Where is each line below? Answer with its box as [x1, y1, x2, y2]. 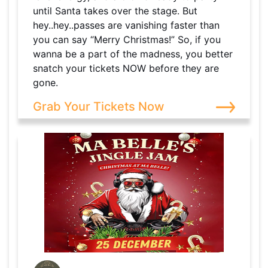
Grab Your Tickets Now [33, 99, 165, 114]
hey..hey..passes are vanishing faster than [33, 19, 220, 32]
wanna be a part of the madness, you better [33, 48, 233, 60]
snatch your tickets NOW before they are [33, 62, 219, 75]
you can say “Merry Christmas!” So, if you [33, 33, 221, 46]
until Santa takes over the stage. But [33, 5, 197, 17]
